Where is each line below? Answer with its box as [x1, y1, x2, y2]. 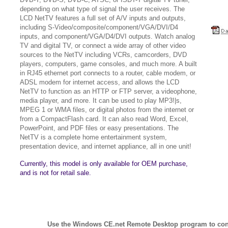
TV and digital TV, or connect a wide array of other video [20, 42, 186, 49]
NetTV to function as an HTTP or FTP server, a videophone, [20, 88, 197, 95]
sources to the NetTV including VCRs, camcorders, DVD [20, 51, 187, 59]
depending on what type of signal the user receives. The [20, 5, 185, 13]
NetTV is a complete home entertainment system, [20, 133, 167, 141]
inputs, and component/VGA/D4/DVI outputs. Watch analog [20, 33, 195, 40]
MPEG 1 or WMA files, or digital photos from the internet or [20, 106, 194, 113]
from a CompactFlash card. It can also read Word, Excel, [20, 115, 188, 123]
